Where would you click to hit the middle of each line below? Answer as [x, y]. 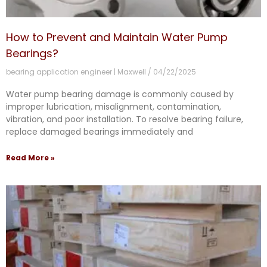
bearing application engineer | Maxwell [77, 72]
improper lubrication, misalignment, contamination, [114, 107]
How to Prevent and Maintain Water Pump [117, 38]
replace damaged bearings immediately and [100, 132]
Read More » [30, 158]
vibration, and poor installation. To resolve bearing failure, [125, 119]
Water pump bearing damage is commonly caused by [120, 94]
